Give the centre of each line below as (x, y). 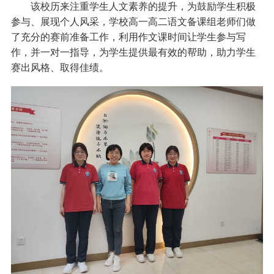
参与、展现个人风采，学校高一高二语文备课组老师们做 (133, 21)
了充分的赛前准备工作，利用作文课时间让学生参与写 (128, 36)
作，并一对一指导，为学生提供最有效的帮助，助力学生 (133, 52)
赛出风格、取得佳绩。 (60, 67)
